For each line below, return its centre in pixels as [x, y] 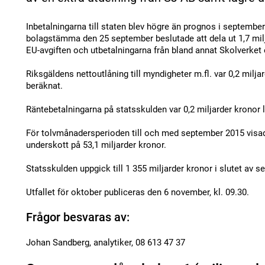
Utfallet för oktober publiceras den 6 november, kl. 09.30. [138, 192]
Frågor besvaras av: [78, 217]
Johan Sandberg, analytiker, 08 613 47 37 [106, 243]
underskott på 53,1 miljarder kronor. [96, 145]
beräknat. [44, 86]
